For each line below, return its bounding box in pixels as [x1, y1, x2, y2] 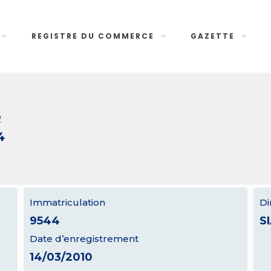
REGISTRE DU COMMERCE [31, 31, 155, 41]
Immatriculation [29, 197, 105, 208]
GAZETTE [191, 31, 235, 41]
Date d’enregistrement [29, 233, 139, 244]
